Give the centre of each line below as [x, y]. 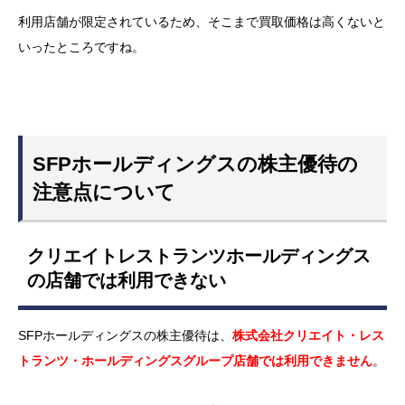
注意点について [104, 192]
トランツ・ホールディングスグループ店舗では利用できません [195, 360]
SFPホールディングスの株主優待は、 [125, 335]
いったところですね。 [81, 47]
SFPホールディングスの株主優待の [196, 164]
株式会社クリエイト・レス [308, 335]
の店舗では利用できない [126, 281]
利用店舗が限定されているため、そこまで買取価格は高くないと [202, 22]
